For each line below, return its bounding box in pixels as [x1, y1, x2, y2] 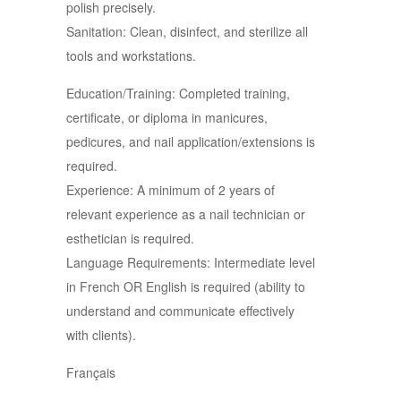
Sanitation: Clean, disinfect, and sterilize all [66, 22, 308, 40]
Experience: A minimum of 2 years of [66, 181, 275, 199]
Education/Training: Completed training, [66, 84, 290, 102]
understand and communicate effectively [66, 302, 294, 320]
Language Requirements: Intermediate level [66, 253, 315, 271]
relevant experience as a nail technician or [66, 205, 305, 223]
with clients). [66, 326, 136, 344]
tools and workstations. [66, 47, 196, 64]
